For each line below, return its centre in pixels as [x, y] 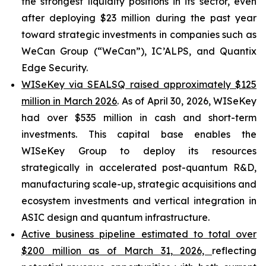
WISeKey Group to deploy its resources [139, 151]
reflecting [234, 251]
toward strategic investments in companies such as [139, 34]
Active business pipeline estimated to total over [139, 234]
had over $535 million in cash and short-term [139, 118]
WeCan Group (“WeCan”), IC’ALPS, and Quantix [139, 51]
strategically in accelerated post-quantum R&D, [139, 167]
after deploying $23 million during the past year [139, 18]
